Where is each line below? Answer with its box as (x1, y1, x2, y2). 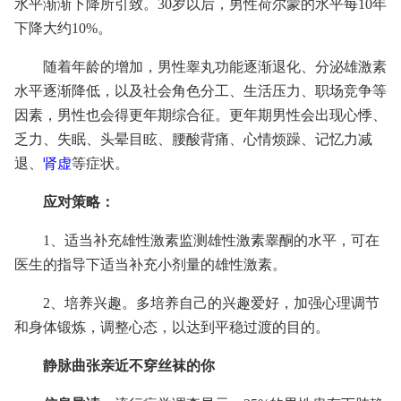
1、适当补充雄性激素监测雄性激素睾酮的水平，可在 (43, 233, 380, 248)
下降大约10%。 (14, 21, 112, 36)
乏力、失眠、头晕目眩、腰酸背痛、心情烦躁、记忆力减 (14, 132, 372, 147)
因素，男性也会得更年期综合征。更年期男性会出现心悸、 (14, 107, 387, 123)
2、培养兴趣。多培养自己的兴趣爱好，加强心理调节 (43, 295, 380, 311)
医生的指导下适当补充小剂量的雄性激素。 (14, 257, 286, 272)
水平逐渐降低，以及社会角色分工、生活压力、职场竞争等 (14, 83, 387, 98)
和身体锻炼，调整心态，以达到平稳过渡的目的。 (14, 320, 329, 335)
